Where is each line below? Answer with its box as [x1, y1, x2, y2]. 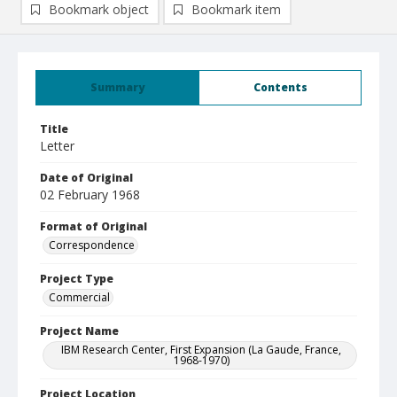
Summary [90, 80, 144, 95]
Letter [40, 137, 74, 154]
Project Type [40, 271, 113, 286]
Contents [253, 80, 307, 95]
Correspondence [49, 237, 135, 253]
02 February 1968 [40, 186, 140, 203]
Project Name [40, 323, 119, 339]
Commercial [49, 290, 110, 305]
